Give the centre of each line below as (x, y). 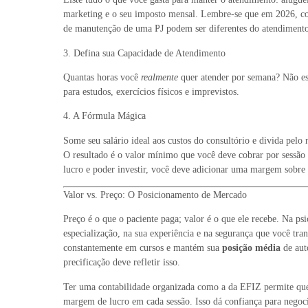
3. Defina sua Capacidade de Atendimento (144, 53)
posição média (251, 248)
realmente (159, 77)
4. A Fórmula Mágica (104, 116)
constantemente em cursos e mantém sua (143, 248)
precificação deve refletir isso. (122, 263)
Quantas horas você (102, 77)
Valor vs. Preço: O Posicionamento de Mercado (155, 195)
